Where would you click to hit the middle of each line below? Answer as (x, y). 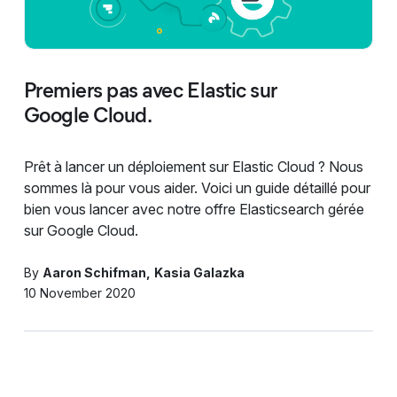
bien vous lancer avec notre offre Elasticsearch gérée (194, 209)
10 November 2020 (79, 292)
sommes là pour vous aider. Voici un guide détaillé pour (197, 187)
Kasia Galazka (199, 272)
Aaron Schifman (94, 272)
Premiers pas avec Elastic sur (150, 90)
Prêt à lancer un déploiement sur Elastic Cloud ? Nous (193, 166)
